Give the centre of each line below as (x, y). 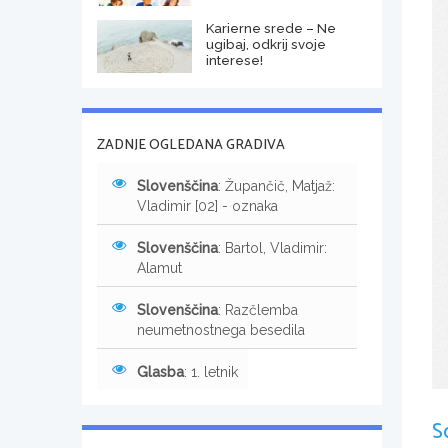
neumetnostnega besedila (221, 329)
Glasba (160, 371)
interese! (234, 59)
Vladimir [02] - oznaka (207, 205)
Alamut (159, 267)
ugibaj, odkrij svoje (265, 43)
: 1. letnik (211, 371)
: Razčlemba (258, 309)
